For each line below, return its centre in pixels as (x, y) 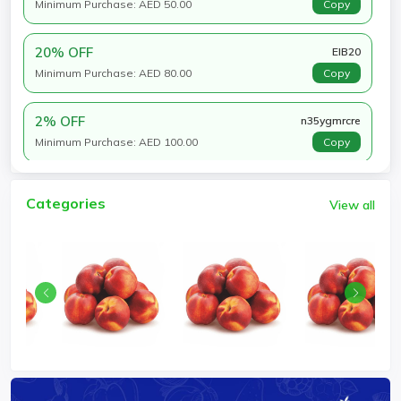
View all (352, 205)
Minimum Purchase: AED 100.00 (116, 142)
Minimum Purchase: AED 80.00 (113, 73)
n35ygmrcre (331, 121)
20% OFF (64, 53)
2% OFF (60, 122)
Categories (66, 204)
